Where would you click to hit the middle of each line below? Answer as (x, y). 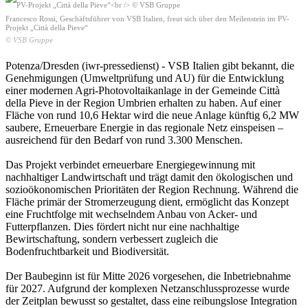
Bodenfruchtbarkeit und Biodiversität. (87, 251)
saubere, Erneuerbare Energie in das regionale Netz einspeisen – (144, 127)
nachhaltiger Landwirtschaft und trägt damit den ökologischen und (149, 177)
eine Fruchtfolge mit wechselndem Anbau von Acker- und (131, 214)
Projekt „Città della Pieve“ (47, 27)
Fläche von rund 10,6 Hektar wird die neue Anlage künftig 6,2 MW (152, 115)
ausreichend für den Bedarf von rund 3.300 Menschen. (124, 140)
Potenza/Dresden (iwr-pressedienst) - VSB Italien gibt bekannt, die (150, 65)
